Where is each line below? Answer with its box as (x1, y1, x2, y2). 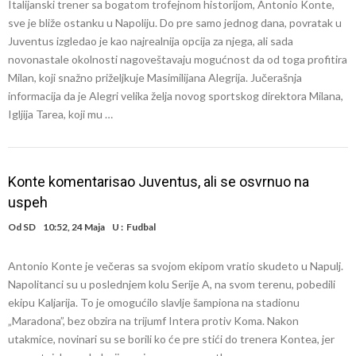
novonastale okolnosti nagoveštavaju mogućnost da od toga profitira (8, 52, 347, 66)
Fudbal (126, 221, 156, 233)
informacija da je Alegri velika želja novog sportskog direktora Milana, (8, 89, 343, 103)
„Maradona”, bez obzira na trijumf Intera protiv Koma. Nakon (8, 314, 299, 327)
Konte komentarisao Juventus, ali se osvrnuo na (8, 173, 309, 190)
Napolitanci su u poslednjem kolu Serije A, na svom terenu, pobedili (8, 277, 335, 291)
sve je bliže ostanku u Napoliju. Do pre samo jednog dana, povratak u (8, 16, 342, 29)
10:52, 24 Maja (43, 221, 105, 233)
